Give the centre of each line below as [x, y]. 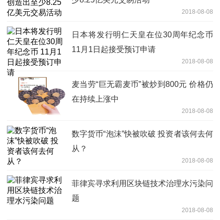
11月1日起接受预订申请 [114, 50]
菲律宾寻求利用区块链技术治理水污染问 [142, 184]
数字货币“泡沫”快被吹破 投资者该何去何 [142, 134]
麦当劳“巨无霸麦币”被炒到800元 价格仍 [142, 84]
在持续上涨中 [95, 99]
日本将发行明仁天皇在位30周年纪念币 [142, 35]
